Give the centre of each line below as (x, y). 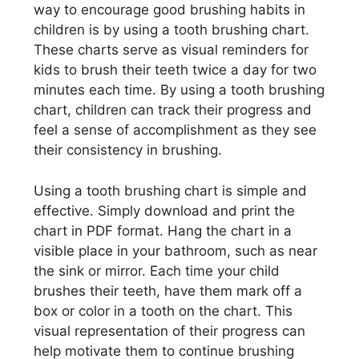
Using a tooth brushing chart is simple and (170, 190)
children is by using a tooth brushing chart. (171, 30)
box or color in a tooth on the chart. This (163, 311)
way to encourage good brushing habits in (169, 10)
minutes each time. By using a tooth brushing (179, 90)
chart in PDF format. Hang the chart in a (163, 230)
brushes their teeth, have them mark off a (168, 290)
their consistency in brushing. (128, 150)
